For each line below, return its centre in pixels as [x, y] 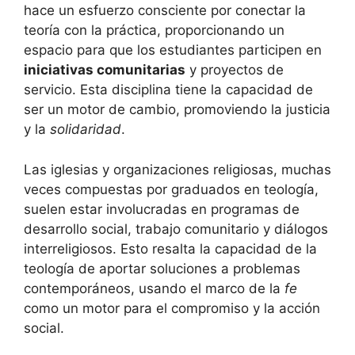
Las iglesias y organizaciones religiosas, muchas [177, 169]
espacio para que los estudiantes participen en [173, 50]
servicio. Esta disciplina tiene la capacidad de [168, 90]
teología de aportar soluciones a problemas [162, 268]
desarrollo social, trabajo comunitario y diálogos [176, 229]
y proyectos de [235, 70]
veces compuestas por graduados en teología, [171, 189]
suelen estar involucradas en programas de [162, 209]
